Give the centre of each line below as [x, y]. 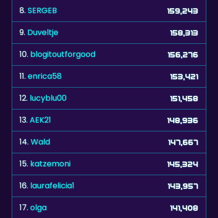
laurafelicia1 [52, 186]
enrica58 [45, 76]
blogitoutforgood [63, 54]
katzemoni [50, 164]
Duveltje [43, 33]
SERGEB [42, 11]
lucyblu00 [48, 98]
